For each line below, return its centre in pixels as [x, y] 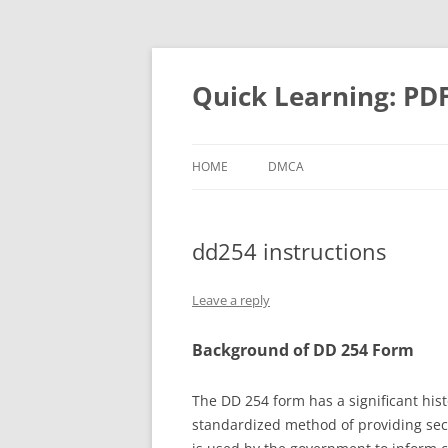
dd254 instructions [289, 251]
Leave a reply [231, 300]
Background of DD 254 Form [303, 350]
